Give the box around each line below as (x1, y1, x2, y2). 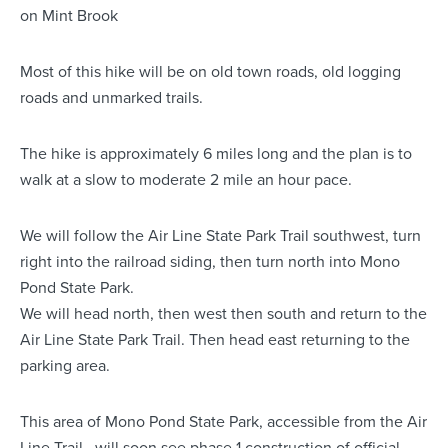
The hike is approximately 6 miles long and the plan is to (20, 144, 412, 164)
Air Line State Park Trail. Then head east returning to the (20, 330, 410, 350)
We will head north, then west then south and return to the (20, 304, 427, 324)
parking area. (20, 356, 110, 376)
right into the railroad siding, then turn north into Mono (20, 252, 400, 272)
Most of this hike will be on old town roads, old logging (20, 62, 401, 82)
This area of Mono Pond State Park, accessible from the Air (20, 412, 427, 432)
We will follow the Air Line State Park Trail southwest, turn (20, 226, 421, 246)
